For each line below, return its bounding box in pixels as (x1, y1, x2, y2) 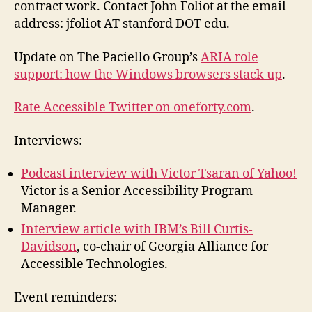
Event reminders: (14, 289, 117, 306)
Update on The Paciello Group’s (14, 49, 201, 65)
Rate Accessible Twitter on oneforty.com (14, 100, 251, 116)
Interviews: (14, 132, 82, 149)
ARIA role (201, 49, 258, 65)
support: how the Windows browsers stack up (14, 66, 282, 83)
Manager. (21, 201, 77, 217)
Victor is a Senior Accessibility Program (21, 183, 253, 200)
